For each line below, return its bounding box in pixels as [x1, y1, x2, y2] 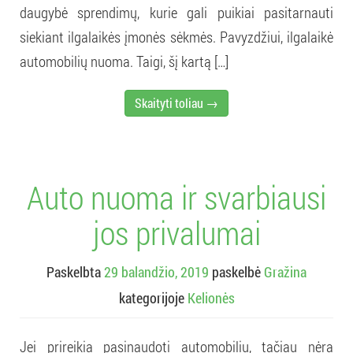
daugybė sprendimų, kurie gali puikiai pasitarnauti [20, 2, 333, 22]
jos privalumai [92, 210, 261, 254]
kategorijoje [118, 288, 188, 307]
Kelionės [187, 288, 235, 307]
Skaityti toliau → [135, 94, 218, 111]
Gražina [264, 262, 307, 281]
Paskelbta [46, 262, 104, 281]
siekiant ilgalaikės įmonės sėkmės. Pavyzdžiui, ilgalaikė [20, 26, 333, 46]
